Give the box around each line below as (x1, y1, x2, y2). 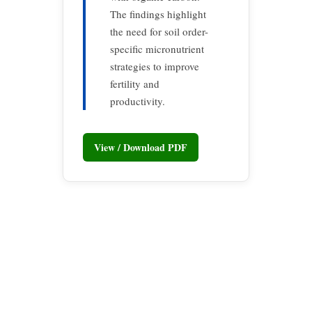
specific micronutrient (110, 42, 204, 56)
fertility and (110, 77, 159, 91)
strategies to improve (110, 59, 199, 73)
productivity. (110, 94, 165, 108)
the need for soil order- (110, 24, 208, 38)
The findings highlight (110, 7, 206, 21)
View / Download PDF (94, 139, 187, 155)
